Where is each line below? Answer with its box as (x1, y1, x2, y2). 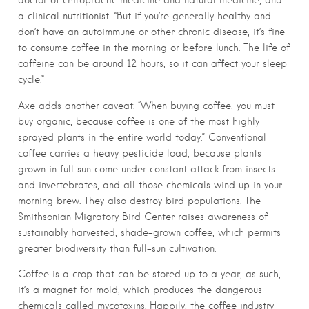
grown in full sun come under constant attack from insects (18, 163, 275, 175)
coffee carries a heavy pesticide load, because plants (18, 147, 261, 159)
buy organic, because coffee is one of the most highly (18, 115, 259, 127)
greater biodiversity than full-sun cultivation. (18, 242, 216, 254)
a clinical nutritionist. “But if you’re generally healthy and (18, 10, 271, 21)
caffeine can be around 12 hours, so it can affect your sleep (18, 57, 287, 69)
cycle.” (18, 73, 44, 85)
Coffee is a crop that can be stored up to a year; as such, (18, 268, 281, 280)
